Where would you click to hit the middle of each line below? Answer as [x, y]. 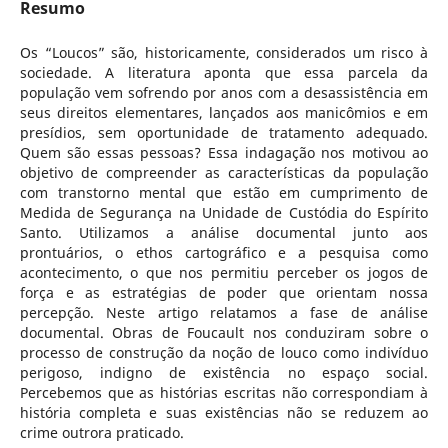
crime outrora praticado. [103, 432]
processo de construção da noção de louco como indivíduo [224, 352]
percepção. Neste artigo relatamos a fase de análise [224, 312]
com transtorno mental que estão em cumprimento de [224, 192]
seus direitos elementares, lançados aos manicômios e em [224, 112]
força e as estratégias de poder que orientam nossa [224, 292]
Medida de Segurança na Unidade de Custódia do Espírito [224, 212]
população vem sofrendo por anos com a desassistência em [224, 92]
